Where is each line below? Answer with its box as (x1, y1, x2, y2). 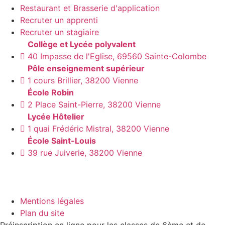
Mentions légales (20, 196, 84, 206)
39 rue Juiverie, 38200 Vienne (28, 148, 142, 158)
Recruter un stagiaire (20, 27, 99, 38)
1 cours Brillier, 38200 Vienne (28, 75, 138, 86)
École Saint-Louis (28, 136, 96, 146)
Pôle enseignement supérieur (28, 63, 145, 74)
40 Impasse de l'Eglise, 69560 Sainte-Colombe (28, 51, 206, 62)
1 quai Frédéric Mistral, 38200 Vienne (28, 124, 169, 134)
